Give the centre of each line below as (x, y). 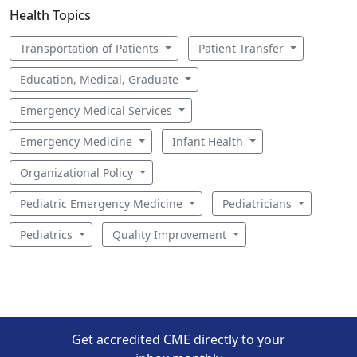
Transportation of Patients (91, 48)
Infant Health (209, 141)
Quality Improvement (171, 235)
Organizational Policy (78, 173)
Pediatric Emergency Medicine (103, 204)
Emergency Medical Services (98, 110)
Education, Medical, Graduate (101, 79)
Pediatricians (258, 204)
